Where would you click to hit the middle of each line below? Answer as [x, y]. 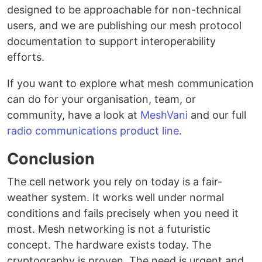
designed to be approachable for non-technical [124, 10]
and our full [217, 115]
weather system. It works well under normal [116, 197]
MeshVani [164, 115]
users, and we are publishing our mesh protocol [124, 25]
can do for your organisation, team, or [101, 99]
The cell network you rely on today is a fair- [115, 182]
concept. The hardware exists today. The [109, 245]
